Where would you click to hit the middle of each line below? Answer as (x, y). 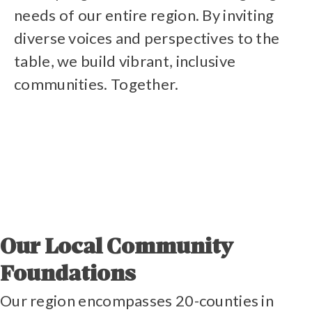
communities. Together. (96, 84)
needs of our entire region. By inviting (144, 15)
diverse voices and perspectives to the (147, 38)
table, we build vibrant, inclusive (125, 61)
